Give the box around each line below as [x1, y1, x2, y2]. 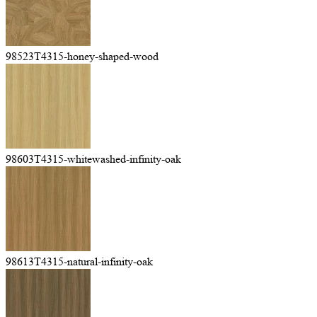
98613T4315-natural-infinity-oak [6, 255, 153, 268]
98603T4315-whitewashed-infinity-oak [6, 152, 181, 166]
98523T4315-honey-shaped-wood [6, 50, 158, 63]
